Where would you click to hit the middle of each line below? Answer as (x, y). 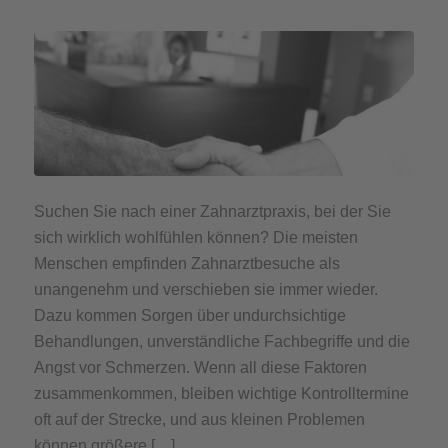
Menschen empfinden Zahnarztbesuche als (186, 264)
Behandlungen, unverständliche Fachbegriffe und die (221, 342)
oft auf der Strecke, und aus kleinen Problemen (199, 420)
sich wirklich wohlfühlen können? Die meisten (195, 238)
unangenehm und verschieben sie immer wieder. (205, 290)
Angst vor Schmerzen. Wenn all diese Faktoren (200, 368)
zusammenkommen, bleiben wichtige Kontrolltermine (221, 394)
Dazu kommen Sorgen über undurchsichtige (189, 316)
